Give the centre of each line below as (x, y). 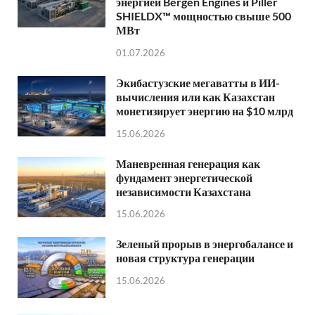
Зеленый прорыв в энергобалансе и (205, 244)
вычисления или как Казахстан (195, 96)
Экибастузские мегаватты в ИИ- (198, 82)
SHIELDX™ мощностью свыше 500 (204, 16)
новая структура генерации (185, 258)
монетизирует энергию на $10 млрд (205, 110)
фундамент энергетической (184, 177)
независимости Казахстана (184, 191)
